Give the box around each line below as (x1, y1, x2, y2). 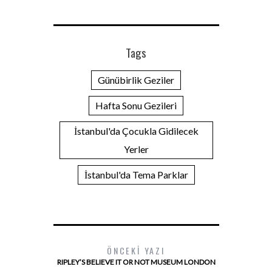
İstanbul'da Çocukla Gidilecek (73, 124, 199, 137)
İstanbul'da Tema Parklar (84, 168, 188, 180)
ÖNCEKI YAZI (107, 243, 165, 257)
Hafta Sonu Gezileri (95, 99, 177, 111)
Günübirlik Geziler (98, 73, 174, 86)
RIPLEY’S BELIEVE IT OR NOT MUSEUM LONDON (56, 257, 216, 267)
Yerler (123, 143, 149, 155)
